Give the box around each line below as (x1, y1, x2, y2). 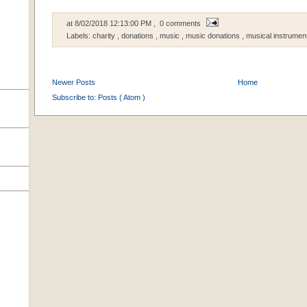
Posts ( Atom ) (98, 93, 145, 102)
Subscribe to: (52, 93, 98, 102)
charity (93, 32, 117, 40)
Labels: (66, 32, 93, 40)
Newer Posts (52, 78, 95, 87)
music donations (186, 32, 242, 40)
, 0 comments (153, 19, 203, 28)
